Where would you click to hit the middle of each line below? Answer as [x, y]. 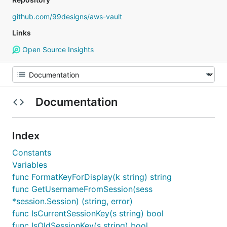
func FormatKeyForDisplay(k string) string [92, 177]
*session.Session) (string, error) [72, 201]
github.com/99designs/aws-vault [67, 16]
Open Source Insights [57, 49]
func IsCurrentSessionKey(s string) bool [88, 213]
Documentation [76, 102]
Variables [30, 165]
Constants [32, 153]
